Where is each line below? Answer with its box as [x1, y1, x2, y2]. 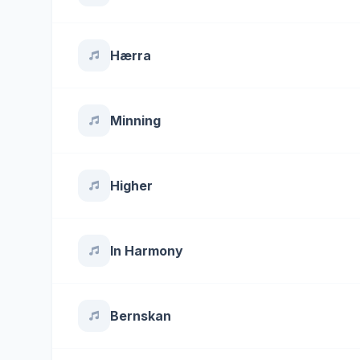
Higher [110, 178, 153, 194]
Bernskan [110, 308, 171, 324]
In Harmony [110, 243, 183, 259]
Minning [110, 112, 161, 129]
